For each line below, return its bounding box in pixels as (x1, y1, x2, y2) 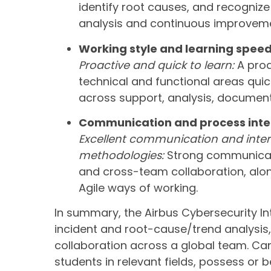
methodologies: (79, 148, 164, 163)
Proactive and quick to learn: (79, 57, 234, 73)
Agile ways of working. (79, 180, 198, 196)
